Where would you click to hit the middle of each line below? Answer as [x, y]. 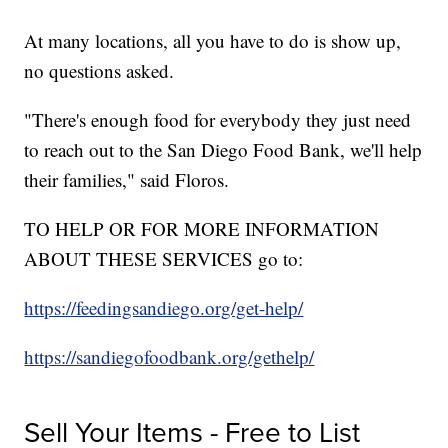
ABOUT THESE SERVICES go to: [164, 259]
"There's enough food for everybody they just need [218, 120]
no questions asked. [99, 71]
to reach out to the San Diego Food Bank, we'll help [223, 150]
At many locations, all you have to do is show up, [213, 41]
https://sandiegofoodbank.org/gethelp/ [169, 357]
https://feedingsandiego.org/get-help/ [164, 308]
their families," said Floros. [127, 180]
